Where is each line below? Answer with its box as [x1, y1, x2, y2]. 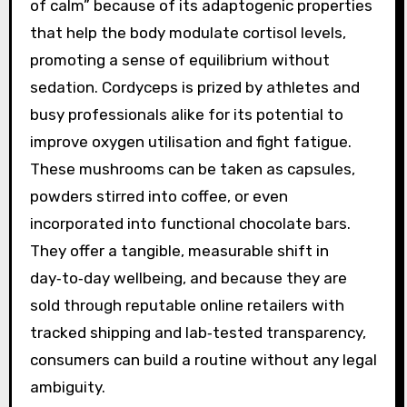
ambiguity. [29, 377, 105, 396]
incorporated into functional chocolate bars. [29, 213, 351, 233]
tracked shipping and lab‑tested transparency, [29, 323, 366, 342]
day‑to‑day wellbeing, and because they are [29, 268, 347, 287]
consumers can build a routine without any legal [29, 350, 377, 369]
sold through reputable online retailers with [29, 295, 344, 314]
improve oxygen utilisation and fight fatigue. [29, 132, 352, 151]
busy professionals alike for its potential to [29, 104, 343, 124]
